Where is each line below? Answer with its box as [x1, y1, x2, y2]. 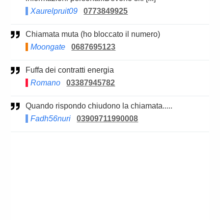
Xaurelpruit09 [30, 7, 78, 16]
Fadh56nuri [30, 114, 71, 123]
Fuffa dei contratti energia [30, 66, 114, 75]
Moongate [30, 43, 66, 52]
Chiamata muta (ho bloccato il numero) [31, 30, 161, 39]
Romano [30, 79, 61, 87]
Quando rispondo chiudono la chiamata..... [31, 102, 173, 110]
